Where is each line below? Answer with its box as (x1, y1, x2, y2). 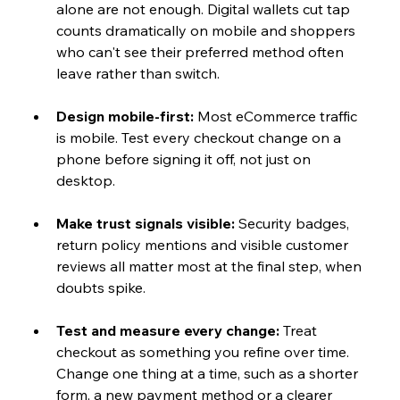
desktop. (55, 171, 115, 190)
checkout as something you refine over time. (55, 343, 353, 362)
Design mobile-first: (55, 107, 197, 126)
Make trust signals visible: (55, 214, 238, 233)
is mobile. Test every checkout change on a (55, 129, 345, 147)
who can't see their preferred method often (55, 43, 347, 62)
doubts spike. (55, 279, 146, 297)
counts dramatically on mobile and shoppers (55, 21, 359, 40)
